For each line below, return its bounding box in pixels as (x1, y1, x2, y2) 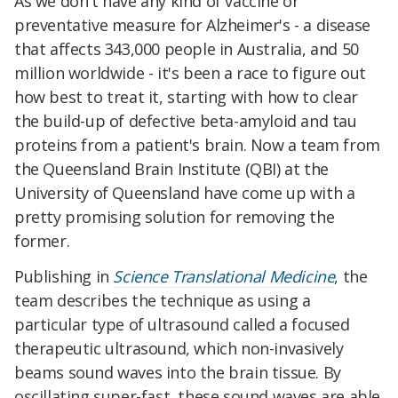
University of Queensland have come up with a (14, 182, 355, 204)
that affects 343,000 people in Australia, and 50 (14, 38, 359, 60)
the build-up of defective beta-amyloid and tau (14, 110, 357, 132)
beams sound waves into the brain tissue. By (14, 361, 341, 383)
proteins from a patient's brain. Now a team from (14, 134, 380, 156)
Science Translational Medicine (113, 265, 335, 287)
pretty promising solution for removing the (14, 206, 335, 228)
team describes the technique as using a (14, 289, 311, 311)
